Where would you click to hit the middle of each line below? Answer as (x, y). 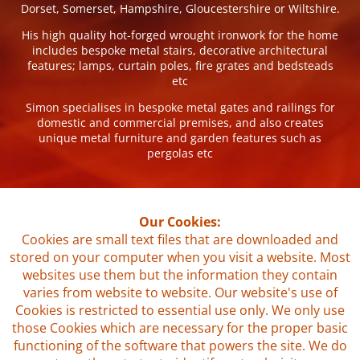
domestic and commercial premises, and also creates (180, 122)
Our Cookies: (180, 221)
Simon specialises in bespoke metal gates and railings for (180, 107)
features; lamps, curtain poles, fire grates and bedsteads (180, 65)
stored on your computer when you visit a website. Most (180, 257)
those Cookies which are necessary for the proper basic (180, 327)
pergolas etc (180, 153)
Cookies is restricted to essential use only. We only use (180, 310)
